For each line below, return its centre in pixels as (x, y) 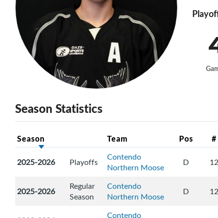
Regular (82, 186)
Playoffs (84, 162)
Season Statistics (59, 108)
